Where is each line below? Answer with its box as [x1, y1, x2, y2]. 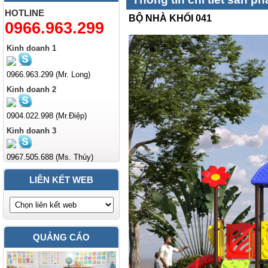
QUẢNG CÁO [33, 232, 90, 242]
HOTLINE [5, 8, 44, 18]
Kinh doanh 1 [7, 44, 56, 53]
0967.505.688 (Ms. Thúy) [7, 153, 93, 162]
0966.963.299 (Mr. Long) [7, 70, 90, 79]
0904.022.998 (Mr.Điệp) [7, 111, 87, 120]
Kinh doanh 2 [7, 85, 56, 94]
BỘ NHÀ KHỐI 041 [129, 13, 212, 23]
